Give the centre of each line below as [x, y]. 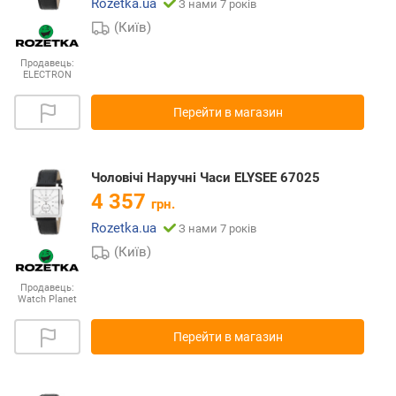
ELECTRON [47, 74]
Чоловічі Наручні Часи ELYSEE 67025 [206, 177]
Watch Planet [47, 299]
